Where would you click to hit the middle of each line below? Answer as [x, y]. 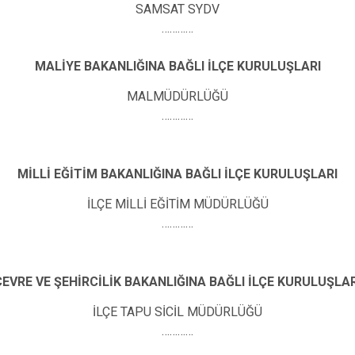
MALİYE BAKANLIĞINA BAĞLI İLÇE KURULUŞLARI [177, 67]
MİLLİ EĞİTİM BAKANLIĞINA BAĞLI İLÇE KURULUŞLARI [177, 174]
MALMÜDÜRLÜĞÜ [177, 96]
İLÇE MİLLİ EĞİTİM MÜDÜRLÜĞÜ [177, 204]
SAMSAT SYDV [177, 10]
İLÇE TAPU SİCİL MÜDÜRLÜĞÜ [177, 311]
